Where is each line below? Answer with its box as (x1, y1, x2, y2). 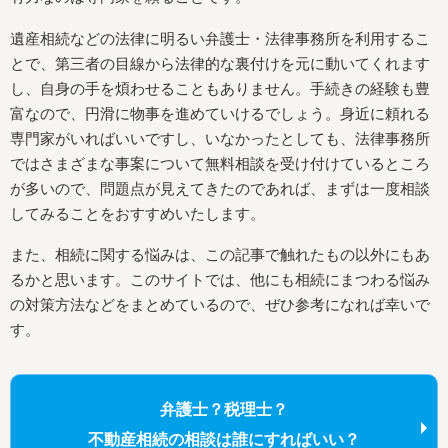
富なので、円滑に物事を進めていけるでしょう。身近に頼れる (10, 104, 430, 122)
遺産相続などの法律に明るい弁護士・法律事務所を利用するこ (10, 29, 430, 47)
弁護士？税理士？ (160, 401, 288, 419)
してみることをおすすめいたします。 (10, 204, 265, 222)
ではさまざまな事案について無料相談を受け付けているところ (10, 154, 430, 172)
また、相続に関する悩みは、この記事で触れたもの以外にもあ (10, 246, 430, 264)
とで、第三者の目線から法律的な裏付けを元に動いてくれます (10, 54, 430, 72)
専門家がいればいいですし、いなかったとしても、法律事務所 (10, 129, 430, 147)
